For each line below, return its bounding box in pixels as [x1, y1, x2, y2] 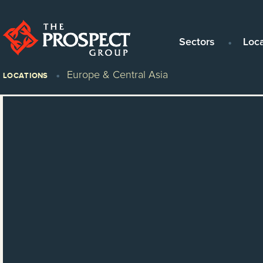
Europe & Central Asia [66, 70, 168, 80]
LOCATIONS [3, 70, 48, 80]
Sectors [179, 37, 215, 48]
